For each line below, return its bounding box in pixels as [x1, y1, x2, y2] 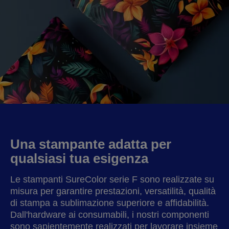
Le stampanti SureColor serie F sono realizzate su [10, 174, 214, 185]
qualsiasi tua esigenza [10, 151, 148, 166]
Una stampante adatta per [10, 136, 171, 152]
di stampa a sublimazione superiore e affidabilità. [10, 198, 209, 208]
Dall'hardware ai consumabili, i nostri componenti [10, 210, 209, 220]
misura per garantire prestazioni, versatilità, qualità [10, 186, 216, 196]
